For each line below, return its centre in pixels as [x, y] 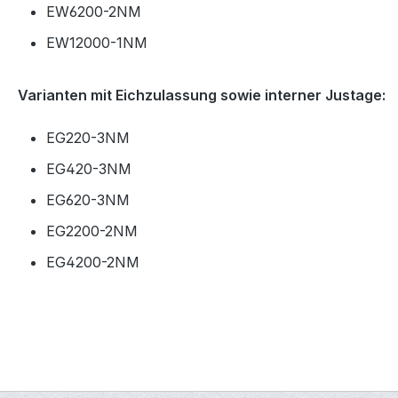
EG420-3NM [89, 169]
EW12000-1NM [97, 43]
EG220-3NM [88, 138]
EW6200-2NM [94, 12]
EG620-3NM [88, 200]
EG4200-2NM [93, 263]
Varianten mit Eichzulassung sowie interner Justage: [202, 96]
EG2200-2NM [92, 231]
